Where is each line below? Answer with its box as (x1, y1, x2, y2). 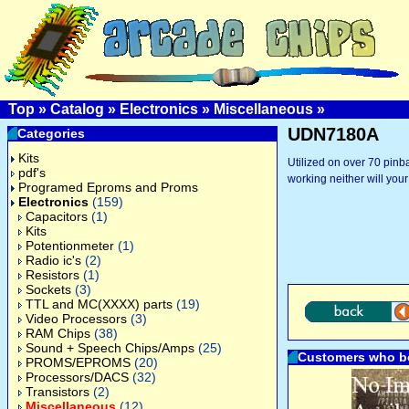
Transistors (26, 384, 89, 399)
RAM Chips (26, 326, 90, 341)
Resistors (26, 267, 79, 282)
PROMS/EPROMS (26, 355, 131, 370)
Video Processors (26, 311, 127, 326)
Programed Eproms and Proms (18, 180, 198, 194)
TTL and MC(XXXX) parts (26, 297, 173, 311)
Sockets (26, 282, 71, 297)
